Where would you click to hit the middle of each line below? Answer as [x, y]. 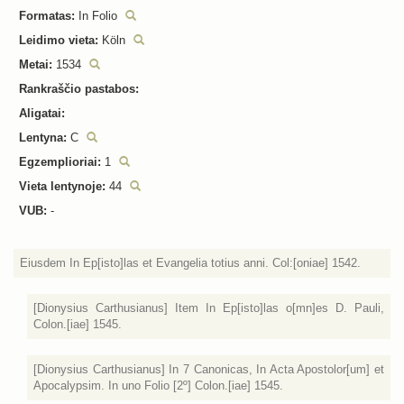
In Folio [98, 16]
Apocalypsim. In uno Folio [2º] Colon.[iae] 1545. [158, 386]
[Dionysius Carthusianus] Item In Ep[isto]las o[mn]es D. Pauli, [209, 308]
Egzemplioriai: [60, 162]
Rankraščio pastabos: [79, 89]
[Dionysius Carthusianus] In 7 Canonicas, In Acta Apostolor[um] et [209, 369]
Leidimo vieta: [59, 40]
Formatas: [47, 16]
